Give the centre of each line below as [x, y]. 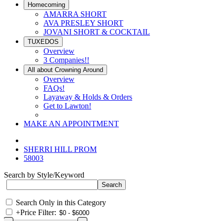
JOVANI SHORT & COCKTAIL [97, 32]
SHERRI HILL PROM [60, 149]
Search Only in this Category [61, 203]
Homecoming [46, 5]
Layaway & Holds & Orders [88, 97]
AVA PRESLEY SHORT [83, 23]
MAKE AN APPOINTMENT [71, 124]
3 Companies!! [66, 60]
